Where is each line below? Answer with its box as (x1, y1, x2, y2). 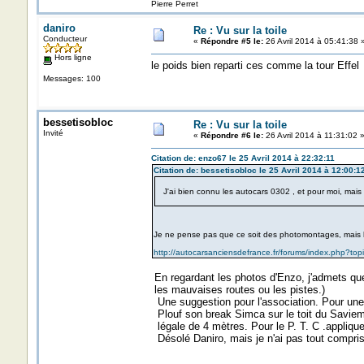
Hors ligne (51, 53, 92, 62)
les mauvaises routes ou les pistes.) (150, 284, 325, 296)
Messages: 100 (42, 73, 101, 83)
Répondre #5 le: (200, 37, 263, 45)
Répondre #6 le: (200, 131, 263, 140)
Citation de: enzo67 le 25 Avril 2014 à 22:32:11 (150, 154, 335, 162)
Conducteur (42, 34, 87, 43)
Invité (42, 128, 63, 137)
